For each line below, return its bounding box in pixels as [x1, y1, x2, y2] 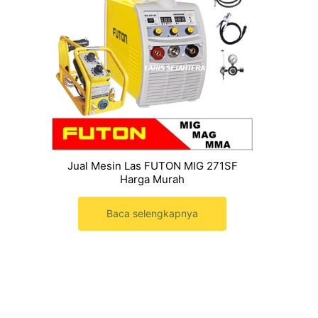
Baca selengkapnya [106, 207, 198, 219]
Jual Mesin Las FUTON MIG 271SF [67, 159, 238, 173]
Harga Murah [120, 172, 185, 187]
